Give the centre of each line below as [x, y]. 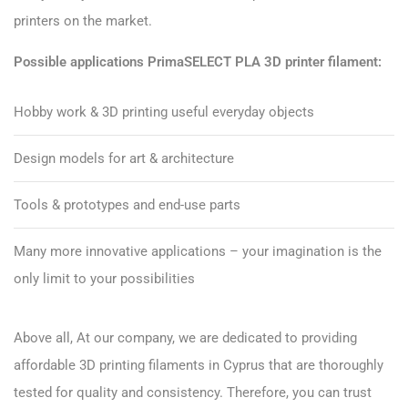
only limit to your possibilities [104, 278]
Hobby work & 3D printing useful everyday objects [164, 112]
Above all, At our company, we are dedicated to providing [185, 337]
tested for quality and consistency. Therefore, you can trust [193, 392]
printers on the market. [83, 20]
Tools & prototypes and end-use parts [127, 204]
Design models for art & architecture [124, 158]
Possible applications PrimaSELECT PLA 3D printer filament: [198, 61]
